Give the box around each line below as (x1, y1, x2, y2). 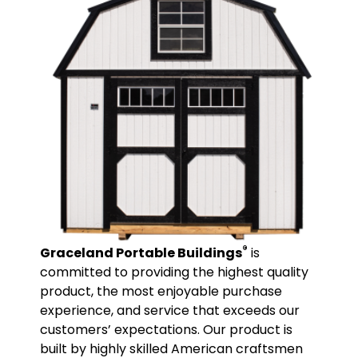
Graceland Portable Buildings (40, 244, 242, 263)
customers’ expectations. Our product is (40, 320, 292, 340)
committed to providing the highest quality (40, 263, 308, 282)
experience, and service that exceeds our (40, 301, 300, 320)
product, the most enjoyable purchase (40, 282, 282, 301)
